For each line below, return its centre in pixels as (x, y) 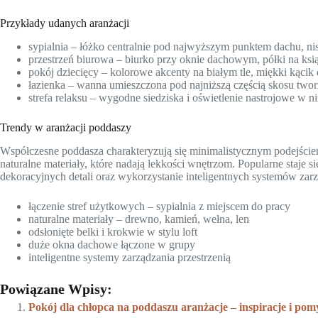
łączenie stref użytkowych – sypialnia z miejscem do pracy (159, 206)
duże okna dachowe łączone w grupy (112, 244)
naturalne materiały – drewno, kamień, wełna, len (139, 219)
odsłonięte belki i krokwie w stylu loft (113, 231)
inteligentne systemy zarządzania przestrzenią (130, 257)
